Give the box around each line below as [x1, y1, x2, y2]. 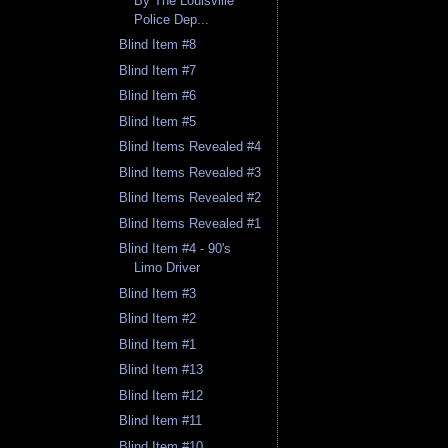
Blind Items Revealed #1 [119, 215, 262, 231]
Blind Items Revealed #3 [119, 164, 262, 180]
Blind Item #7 [119, 62, 197, 78]
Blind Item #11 [119, 413, 203, 429]
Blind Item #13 [119, 362, 204, 378]
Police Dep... [134, 11, 210, 27]
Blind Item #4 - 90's [119, 241, 232, 257]
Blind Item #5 [119, 113, 197, 129]
